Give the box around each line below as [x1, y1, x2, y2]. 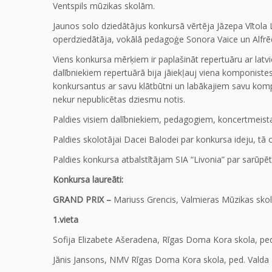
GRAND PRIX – [53, 193, 111, 205]
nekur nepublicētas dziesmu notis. [53, 93, 185, 105]
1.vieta [53, 213, 78, 225]
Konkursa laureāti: [53, 173, 123, 185]
